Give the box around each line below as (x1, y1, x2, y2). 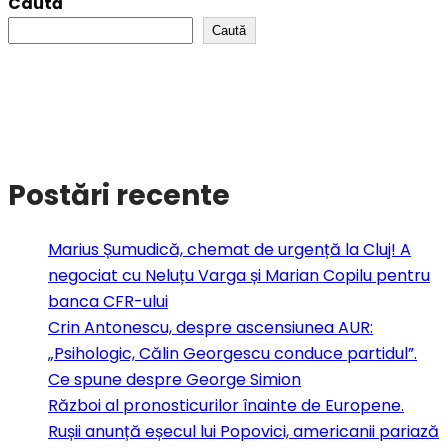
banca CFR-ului (48, 289, 168, 313)
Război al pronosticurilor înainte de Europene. (48, 393, 404, 417)
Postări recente (8, 175, 230, 215)
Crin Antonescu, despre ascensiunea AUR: (48, 315, 373, 339)
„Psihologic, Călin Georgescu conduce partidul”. (48, 341, 417, 365)
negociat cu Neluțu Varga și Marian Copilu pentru (48, 263, 430, 287)
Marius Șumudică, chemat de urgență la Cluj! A (48, 237, 411, 261)
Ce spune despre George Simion (48, 367, 301, 391)
